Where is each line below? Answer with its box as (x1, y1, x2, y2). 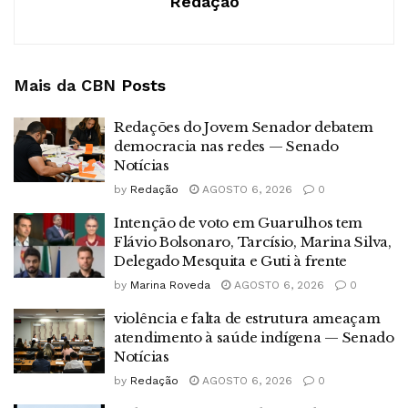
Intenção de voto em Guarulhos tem (114, 213, 363, 231)
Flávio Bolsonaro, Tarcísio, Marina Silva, (114, 232, 392, 250)
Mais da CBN (14, 75, 116, 95)
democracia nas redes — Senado (114, 137, 339, 155)
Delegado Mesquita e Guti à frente (114, 251, 348, 270)
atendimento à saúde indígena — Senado (114, 328, 394, 346)
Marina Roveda (130, 278, 210, 291)
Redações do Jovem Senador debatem (114, 117, 374, 136)
